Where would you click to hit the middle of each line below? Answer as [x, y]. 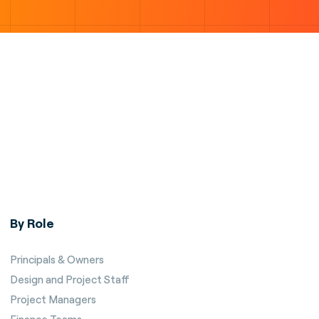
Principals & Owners [57, 260]
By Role [32, 223]
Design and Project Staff [70, 279]
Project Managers [53, 299]
